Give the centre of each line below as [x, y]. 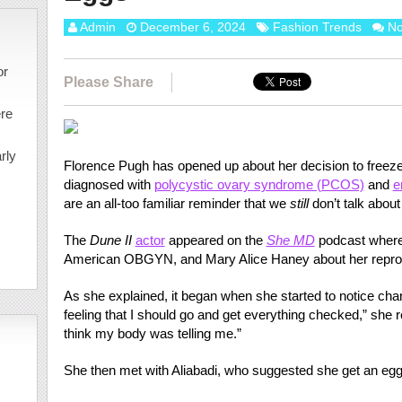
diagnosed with [109, 184]
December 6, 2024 [192, 27]
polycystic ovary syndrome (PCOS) [259, 184]
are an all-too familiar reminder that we [176, 203]
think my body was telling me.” [152, 333]
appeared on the [215, 240]
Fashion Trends [317, 27]
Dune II [110, 240]
